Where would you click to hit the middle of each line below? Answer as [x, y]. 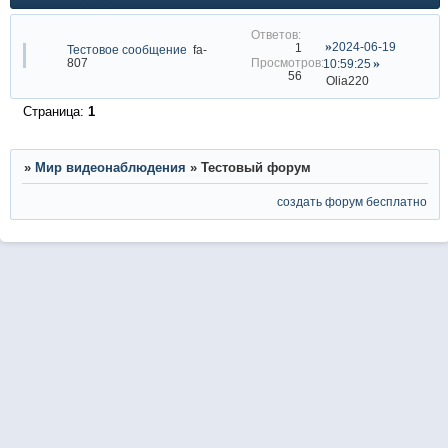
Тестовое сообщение [126, 50]
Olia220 [347, 81]
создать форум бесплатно [352, 201]
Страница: [55, 112]
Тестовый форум [255, 168]
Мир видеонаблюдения [110, 168]
